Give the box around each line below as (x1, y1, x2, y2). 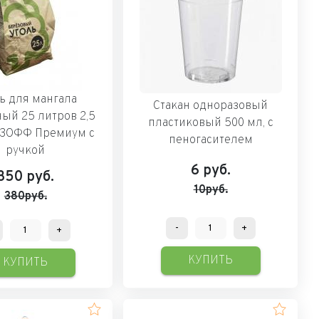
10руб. (193, 182, 228, 197)
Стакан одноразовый (153, 98, 268, 113)
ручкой (6, 143, 46, 158)
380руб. (4, 189, 47, 204)
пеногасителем (168, 132, 253, 147)
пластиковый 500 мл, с (147, 115, 273, 130)
